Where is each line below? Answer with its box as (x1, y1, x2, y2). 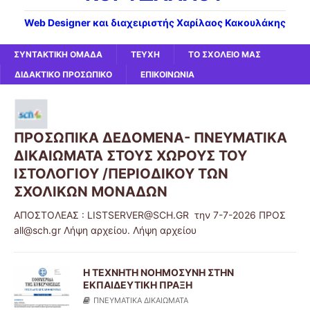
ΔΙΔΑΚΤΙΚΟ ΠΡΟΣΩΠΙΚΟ (15, 69, 112, 80)
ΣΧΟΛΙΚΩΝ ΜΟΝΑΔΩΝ (14, 183, 167, 200)
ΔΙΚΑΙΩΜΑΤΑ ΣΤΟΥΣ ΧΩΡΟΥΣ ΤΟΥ (14, 147, 247, 164)
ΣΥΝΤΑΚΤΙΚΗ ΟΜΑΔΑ (14, 49, 102, 60)
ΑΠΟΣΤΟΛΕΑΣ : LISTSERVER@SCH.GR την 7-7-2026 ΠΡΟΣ (14, 209, 286, 221)
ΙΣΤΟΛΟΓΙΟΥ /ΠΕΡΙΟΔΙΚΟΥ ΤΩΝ (14, 165, 228, 182)
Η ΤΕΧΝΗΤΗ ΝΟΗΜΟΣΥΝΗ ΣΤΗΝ (83, 266, 234, 278)
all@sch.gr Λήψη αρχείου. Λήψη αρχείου (14, 224, 197, 236)
